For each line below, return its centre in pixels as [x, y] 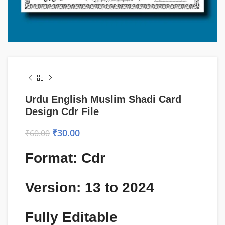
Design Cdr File [62, 111]
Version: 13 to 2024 [90, 188]
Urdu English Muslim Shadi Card [103, 99]
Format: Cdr [65, 158]
